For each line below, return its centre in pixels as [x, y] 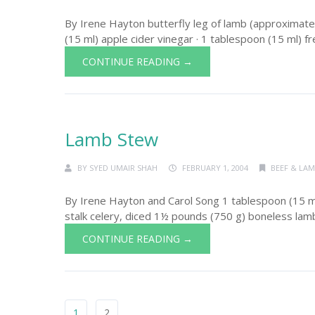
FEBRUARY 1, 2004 [215, 168]
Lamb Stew [111, 139]
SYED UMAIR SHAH [123, 168]
